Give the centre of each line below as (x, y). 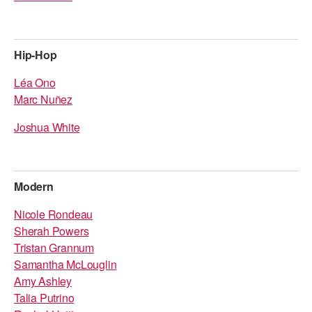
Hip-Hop (36, 55)
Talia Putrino (44, 298)
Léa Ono (35, 83)
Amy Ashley (43, 281)
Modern (34, 186)
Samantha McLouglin (65, 264)
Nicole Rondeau (54, 214)
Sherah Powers (52, 231)
